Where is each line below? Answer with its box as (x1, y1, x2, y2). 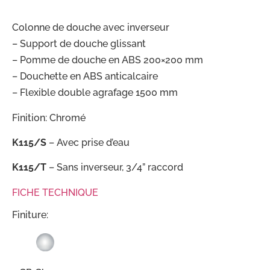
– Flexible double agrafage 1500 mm (12, 87, 178, 99)
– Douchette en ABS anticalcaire (12, 71, 158, 83)
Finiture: (12, 209, 48, 221)
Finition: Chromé (12, 111, 86, 124)
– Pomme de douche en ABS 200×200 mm (12, 54, 203, 66)
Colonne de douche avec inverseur (12, 22, 169, 34)
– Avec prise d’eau (46, 136, 130, 148)
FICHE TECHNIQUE (12, 186, 98, 198)
